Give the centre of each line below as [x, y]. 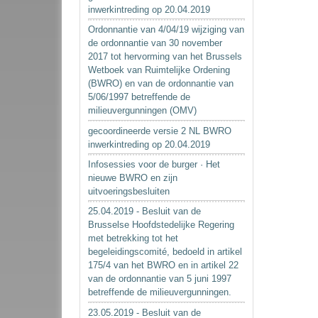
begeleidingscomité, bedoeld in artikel [165, 252]
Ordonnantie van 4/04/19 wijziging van [166, 30]
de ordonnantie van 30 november [155, 43]
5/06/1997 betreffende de [139, 97]
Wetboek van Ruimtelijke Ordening [159, 70]
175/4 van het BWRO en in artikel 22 [164, 265]
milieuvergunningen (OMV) [143, 111]
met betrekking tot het [133, 238]
